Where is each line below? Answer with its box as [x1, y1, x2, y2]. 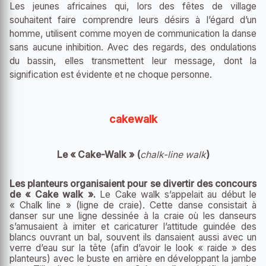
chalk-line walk [140, 148, 206, 160]
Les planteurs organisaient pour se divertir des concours [9, 178, 256, 189]
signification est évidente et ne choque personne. [9, 68, 212, 80]
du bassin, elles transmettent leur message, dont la [9, 55, 256, 66]
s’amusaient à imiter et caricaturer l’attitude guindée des [9, 220, 256, 232]
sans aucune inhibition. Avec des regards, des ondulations [9, 41, 256, 53]
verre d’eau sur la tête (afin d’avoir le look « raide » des [9, 242, 256, 254]
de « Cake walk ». [9, 188, 96, 200]
